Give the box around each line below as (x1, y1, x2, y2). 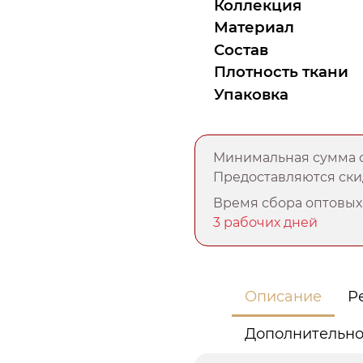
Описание (245, 288, 322, 306)
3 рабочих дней (213, 215, 318, 231)
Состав (214, 40, 268, 59)
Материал (214, 18, 294, 37)
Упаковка (214, 85, 288, 105)
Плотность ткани (214, 62, 348, 82)
